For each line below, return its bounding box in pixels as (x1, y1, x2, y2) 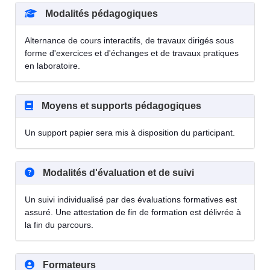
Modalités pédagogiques (43, 8, 158, 19)
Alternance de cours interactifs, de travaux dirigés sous (25, 36, 234, 46)
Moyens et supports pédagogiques (39, 101, 201, 111)
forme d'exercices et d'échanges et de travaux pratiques (25, 48, 239, 58)
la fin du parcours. (25, 220, 93, 230)
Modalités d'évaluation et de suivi (40, 168, 194, 178)
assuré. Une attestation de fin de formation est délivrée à (25, 207, 241, 218)
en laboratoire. (25, 61, 80, 71)
